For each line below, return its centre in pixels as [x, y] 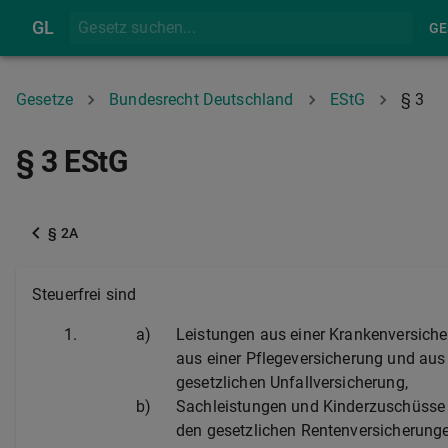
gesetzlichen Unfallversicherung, [292, 382]
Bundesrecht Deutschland [201, 99]
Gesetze [45, 99]
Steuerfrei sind [84, 294]
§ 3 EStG [72, 161]
